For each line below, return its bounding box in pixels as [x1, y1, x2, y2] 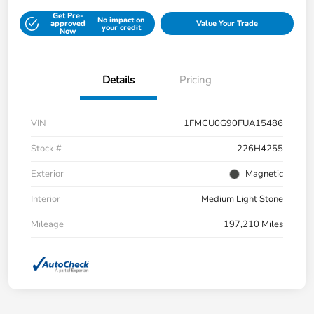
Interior [31, 193, 60, 206]
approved [50, 18, 86, 29]
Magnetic [245, 168, 283, 181]
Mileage [31, 218, 64, 231]
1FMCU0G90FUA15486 [184, 117, 283, 130]
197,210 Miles [224, 218, 283, 231]
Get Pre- [52, 11, 83, 22]
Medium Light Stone [201, 193, 283, 206]
